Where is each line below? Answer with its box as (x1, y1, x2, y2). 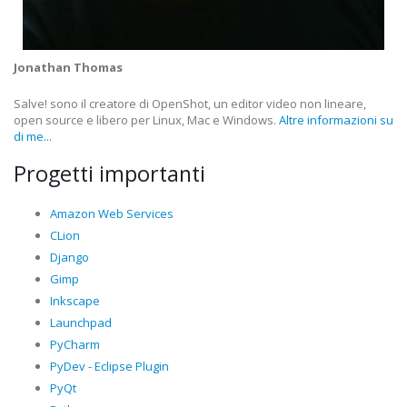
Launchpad (50, 314, 112, 332)
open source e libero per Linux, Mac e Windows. (14, 112, 279, 129)
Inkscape (50, 293, 100, 310)
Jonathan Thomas (14, 59, 123, 76)
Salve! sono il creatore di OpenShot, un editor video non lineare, (14, 95, 366, 113)
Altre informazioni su (279, 112, 393, 129)
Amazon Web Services (50, 205, 174, 223)
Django (50, 249, 89, 266)
